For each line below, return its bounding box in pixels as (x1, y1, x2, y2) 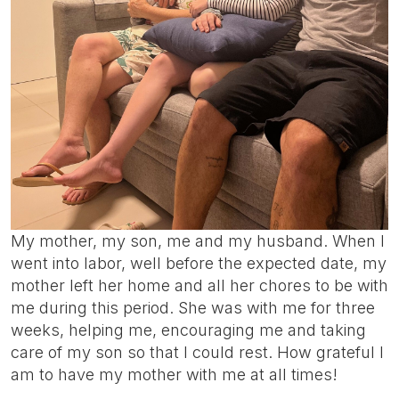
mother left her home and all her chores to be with (11, 275, 388, 295)
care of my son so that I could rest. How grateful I (11, 342, 384, 362)
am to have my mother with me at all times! (11, 364, 338, 384)
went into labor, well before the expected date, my (11, 253, 387, 273)
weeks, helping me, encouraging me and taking (11, 320, 366, 339)
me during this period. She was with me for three (11, 297, 375, 317)
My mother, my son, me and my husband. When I (11, 231, 385, 250)
